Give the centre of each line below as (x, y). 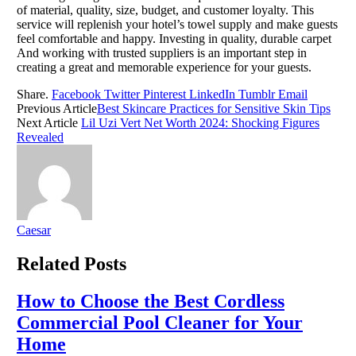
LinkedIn (212, 95)
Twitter (122, 95)
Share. (33, 95)
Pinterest (164, 95)
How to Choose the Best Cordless (151, 302)
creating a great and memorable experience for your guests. (164, 68)
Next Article (49, 123)
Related (50, 264)
